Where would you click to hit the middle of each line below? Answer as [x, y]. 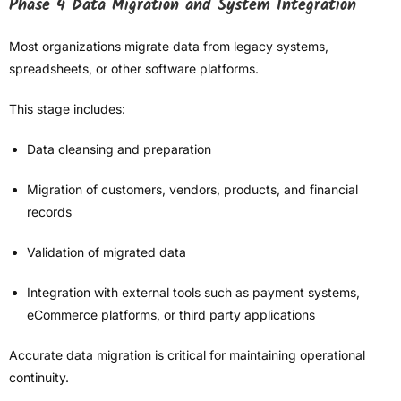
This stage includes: [67, 109]
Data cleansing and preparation [119, 149]
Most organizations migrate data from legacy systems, [169, 47]
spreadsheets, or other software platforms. [134, 69]
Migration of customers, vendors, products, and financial [192, 190]
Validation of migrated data [107, 252]
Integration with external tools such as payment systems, [193, 293]
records [49, 212]
